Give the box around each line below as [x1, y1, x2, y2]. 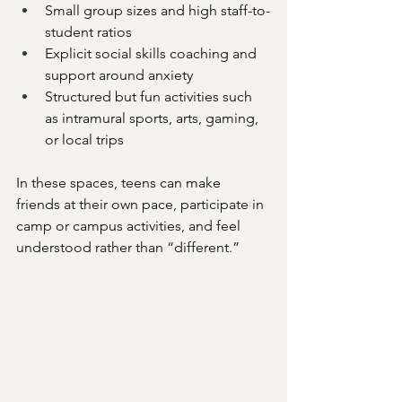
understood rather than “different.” [16, 238, 240, 256]
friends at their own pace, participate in [16, 195, 267, 213]
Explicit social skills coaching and [45, 44, 260, 62]
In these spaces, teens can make [16, 173, 224, 191]
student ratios [45, 22, 132, 40]
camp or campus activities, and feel [16, 216, 244, 234]
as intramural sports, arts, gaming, [45, 109, 262, 127]
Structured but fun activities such [45, 87, 256, 105]
